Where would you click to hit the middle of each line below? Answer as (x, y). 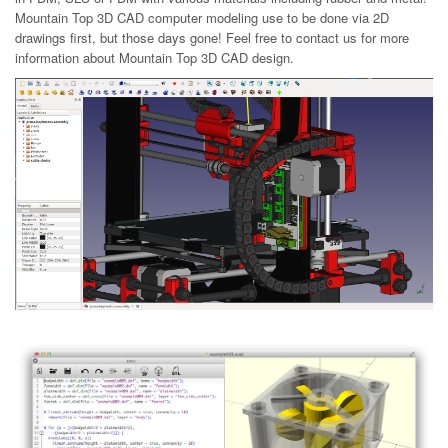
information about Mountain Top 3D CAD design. (154, 57)
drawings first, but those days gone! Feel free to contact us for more (212, 37)
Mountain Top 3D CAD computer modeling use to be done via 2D (202, 17)
